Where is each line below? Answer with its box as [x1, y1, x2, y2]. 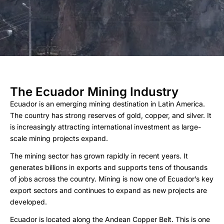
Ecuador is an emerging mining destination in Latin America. [10, 99, 205, 108]
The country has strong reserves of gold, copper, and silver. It [10, 111, 211, 119]
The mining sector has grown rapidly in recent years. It [10, 151, 188, 160]
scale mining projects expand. [10, 134, 108, 142]
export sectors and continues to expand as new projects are [10, 186, 207, 194]
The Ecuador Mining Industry [10, 84, 178, 99]
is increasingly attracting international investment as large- [10, 122, 201, 131]
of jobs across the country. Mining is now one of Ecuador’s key [10, 174, 213, 183]
